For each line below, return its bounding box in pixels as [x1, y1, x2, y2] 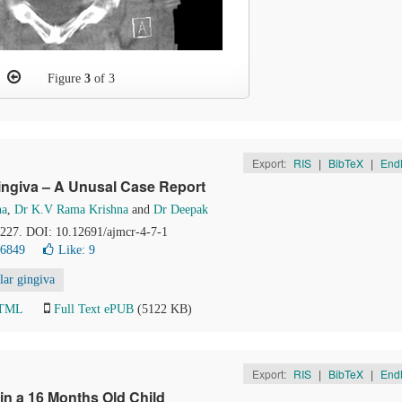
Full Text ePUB [54, 302, 134, 316]
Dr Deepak [153, 203, 208, 216]
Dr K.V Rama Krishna [14, 203, 128, 216]
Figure [47, 72, 84, 85]
